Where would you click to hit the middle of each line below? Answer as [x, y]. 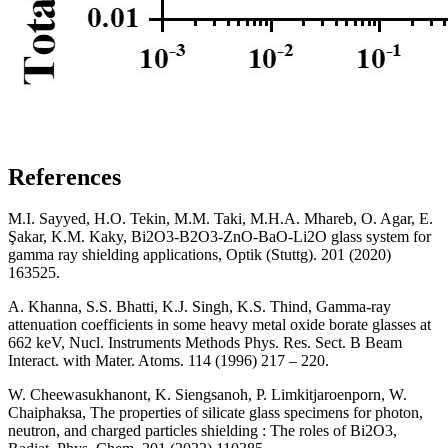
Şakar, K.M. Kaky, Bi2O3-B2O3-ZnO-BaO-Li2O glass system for [219, 237]
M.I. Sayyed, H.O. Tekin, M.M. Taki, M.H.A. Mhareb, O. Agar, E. [220, 219]
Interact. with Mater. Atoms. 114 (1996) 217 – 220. [168, 361]
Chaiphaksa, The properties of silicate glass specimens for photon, [215, 413]
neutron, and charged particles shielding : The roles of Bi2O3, [202, 431]
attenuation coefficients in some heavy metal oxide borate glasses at [219, 325]
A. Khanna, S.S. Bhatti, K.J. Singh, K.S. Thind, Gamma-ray [199, 307]
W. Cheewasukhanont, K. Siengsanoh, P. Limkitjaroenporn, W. [207, 395]
